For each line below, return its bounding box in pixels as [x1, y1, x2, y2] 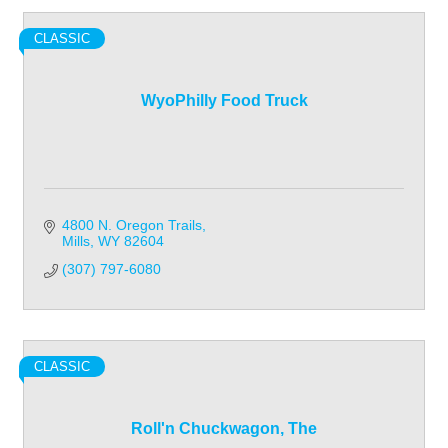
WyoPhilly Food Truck [140, 91, 308, 109]
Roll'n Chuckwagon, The [131, 419, 317, 437]
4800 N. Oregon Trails [61, 216, 202, 233]
